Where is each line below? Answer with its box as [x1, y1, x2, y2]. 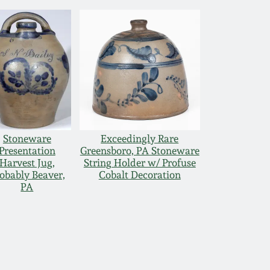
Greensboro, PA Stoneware [80, 145, 199, 157]
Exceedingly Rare [101, 133, 179, 145]
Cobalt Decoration [98, 169, 181, 181]
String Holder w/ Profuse [83, 157, 196, 169]
